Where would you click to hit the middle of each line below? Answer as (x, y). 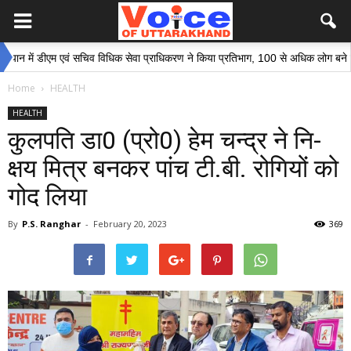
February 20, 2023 (130, 224)
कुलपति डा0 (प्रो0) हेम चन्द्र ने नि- (165, 140)
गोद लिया (47, 197)
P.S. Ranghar (51, 224)
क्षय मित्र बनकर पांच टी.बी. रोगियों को (173, 168)
